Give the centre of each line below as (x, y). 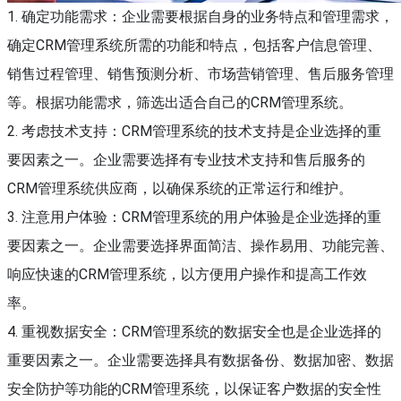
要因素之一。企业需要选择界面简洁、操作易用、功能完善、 (200, 246)
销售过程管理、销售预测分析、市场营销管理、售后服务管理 (200, 74)
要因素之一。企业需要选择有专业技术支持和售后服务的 (186, 160)
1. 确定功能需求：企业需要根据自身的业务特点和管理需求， (200, 17)
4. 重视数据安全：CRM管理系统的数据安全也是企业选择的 (194, 332)
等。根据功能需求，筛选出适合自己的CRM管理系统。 (180, 102)
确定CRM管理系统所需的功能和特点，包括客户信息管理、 (194, 45)
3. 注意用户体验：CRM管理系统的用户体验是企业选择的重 (194, 217)
